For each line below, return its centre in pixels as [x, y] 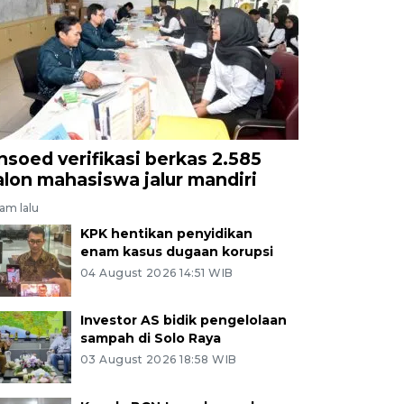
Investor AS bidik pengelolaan [183, 320]
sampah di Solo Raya [150, 338]
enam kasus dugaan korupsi [176, 251]
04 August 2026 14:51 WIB [156, 272]
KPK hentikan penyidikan [166, 233]
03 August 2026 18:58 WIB [158, 359]
